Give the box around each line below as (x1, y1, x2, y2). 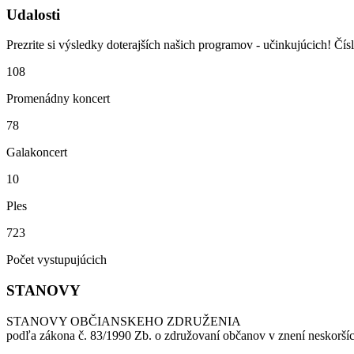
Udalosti (6, 6, 60, 23)
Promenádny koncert (6, 92, 110, 106)
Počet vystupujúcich (6, 253, 107, 267)
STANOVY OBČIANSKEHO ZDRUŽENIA (6, 314, 241, 328)
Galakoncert (6, 145, 67, 160)
